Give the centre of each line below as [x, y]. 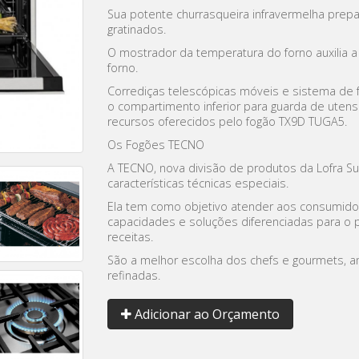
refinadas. [134, 276]
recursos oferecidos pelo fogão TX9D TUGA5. [227, 122]
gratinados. [137, 30]
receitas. [130, 237]
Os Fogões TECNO [156, 145]
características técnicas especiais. [198, 184]
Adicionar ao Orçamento [206, 315]
